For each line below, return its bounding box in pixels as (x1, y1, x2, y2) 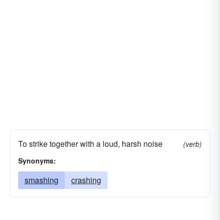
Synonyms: (18, 156, 56, 165)
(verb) (183, 139, 202, 149)
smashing (25, 174, 58, 186)
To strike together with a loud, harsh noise (18, 138, 163, 149)
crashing (71, 174, 101, 186)
